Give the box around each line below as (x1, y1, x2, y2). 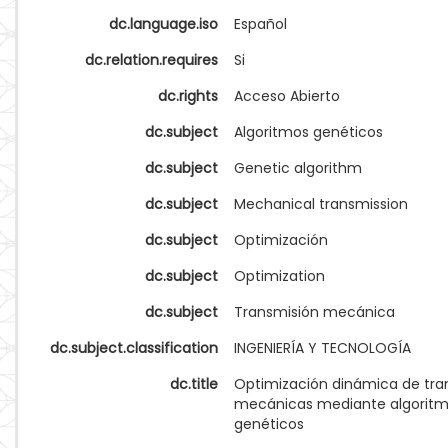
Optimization (234, 266, 325, 286)
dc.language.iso (109, 14, 218, 34)
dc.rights (158, 86, 218, 106)
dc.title (170, 374, 218, 394)
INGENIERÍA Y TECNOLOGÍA (234, 338, 411, 358)
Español (234, 14, 287, 34)
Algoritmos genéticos (234, 122, 383, 142)
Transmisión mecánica (234, 302, 395, 322)
